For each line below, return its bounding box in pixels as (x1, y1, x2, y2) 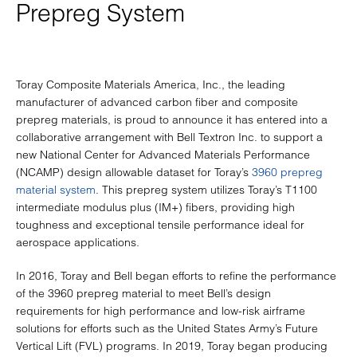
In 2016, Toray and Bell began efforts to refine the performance (16, 269, 336, 283)
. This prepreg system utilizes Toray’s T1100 (96, 182, 317, 197)
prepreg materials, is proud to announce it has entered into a (16, 112, 328, 127)
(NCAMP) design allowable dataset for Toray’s (16, 165, 252, 179)
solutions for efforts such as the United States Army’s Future (16, 321, 318, 335)
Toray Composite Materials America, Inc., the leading (16, 77, 285, 92)
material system (16, 182, 96, 197)
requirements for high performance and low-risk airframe (16, 304, 305, 318)
